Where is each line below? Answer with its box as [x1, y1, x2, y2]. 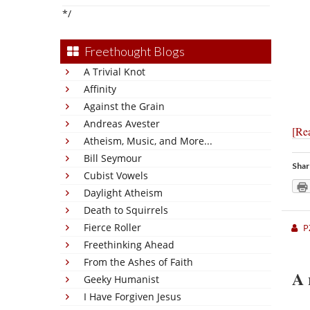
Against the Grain [84, 100, 165, 113]
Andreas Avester [84, 117, 160, 130]
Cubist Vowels [84, 169, 148, 182]
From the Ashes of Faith [84, 255, 193, 268]
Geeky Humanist [84, 273, 159, 286]
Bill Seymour [84, 152, 142, 165]
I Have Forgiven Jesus [84, 290, 181, 303]
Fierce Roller [84, 221, 141, 234]
